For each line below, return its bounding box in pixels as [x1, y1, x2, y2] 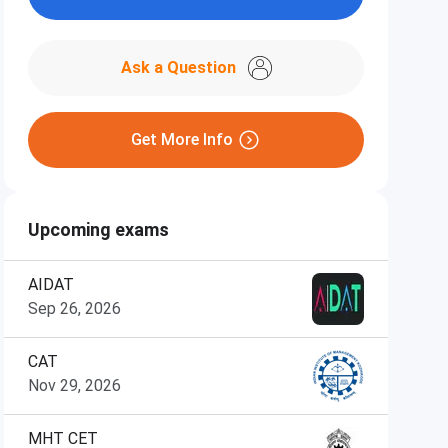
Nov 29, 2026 [28, 376, 121, 395]
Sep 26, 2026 [28, 299, 121, 318]
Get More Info [131, 130, 233, 149]
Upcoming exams [28, 219, 169, 240]
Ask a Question [120, 58, 236, 77]
